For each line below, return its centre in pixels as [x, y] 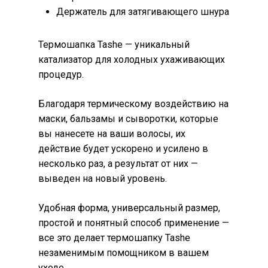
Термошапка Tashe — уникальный [114, 45]
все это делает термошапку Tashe [114, 238]
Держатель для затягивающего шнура [143, 12]
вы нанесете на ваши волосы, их [112, 134]
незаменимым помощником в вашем [124, 253]
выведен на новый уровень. [103, 179]
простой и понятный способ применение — [134, 223]
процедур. [61, 75]
